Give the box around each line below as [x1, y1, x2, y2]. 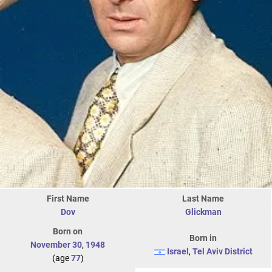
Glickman [185, 207, 222, 217]
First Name [46, 194, 89, 204]
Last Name [182, 194, 224, 204]
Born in [189, 233, 217, 243]
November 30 [30, 240, 82, 250]
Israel [166, 246, 189, 257]
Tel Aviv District [192, 246, 253, 257]
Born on [53, 226, 83, 237]
